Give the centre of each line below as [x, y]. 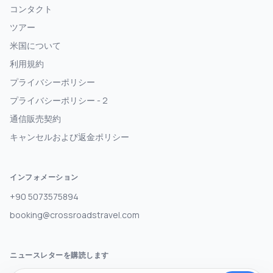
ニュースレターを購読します [59, 255]
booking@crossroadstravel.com [75, 214]
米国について [35, 45]
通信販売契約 [35, 118]
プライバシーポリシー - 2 [59, 100]
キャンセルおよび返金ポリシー [69, 136]
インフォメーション [44, 177]
